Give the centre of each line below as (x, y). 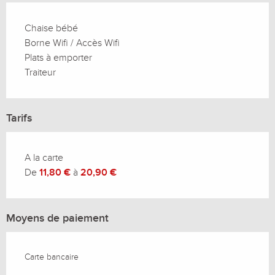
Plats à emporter (58, 57)
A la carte (44, 157)
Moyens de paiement (57, 218)
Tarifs (19, 118)
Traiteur (40, 72)
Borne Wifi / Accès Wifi (72, 43)
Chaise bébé (51, 28)
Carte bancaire (52, 257)
